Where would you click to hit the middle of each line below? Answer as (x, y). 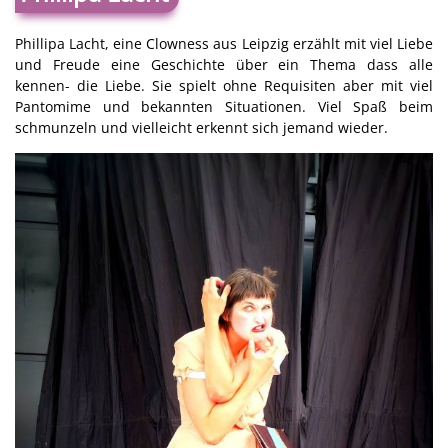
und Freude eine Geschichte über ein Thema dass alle (224, 65)
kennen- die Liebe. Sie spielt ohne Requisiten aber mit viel (224, 86)
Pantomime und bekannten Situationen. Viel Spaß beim (224, 107)
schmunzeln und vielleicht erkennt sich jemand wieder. (201, 128)
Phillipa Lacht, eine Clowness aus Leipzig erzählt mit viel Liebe (224, 44)
